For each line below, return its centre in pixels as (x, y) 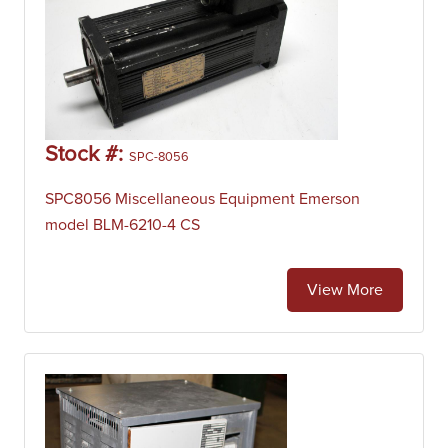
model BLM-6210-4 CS (122, 225)
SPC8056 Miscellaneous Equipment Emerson (202, 199)
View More (345, 290)
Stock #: (87, 155)
